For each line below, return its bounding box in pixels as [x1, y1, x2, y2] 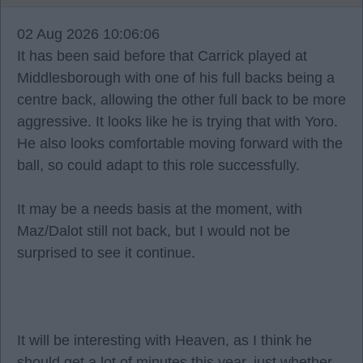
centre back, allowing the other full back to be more [17, 92, 346, 108]
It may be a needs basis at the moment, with [17, 201, 302, 217]
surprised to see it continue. [17, 245, 195, 261]
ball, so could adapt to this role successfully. [17, 157, 300, 173]
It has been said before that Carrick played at [17, 48, 307, 64]
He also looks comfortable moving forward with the [17, 135, 343, 152]
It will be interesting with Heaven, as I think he [17, 332, 312, 348]
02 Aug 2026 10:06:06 [17, 26, 160, 42]
